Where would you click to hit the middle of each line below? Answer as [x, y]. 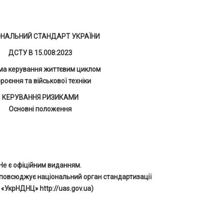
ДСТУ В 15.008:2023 [40, 53]
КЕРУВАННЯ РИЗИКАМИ [40, 97]
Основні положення [40, 109]
